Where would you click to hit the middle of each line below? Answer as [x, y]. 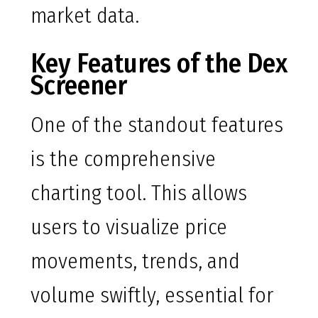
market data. [85, 16]
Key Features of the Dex [159, 64]
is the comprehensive [123, 159]
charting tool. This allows [139, 193]
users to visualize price [129, 227]
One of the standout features [157, 125]
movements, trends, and [135, 262]
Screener [79, 86]
